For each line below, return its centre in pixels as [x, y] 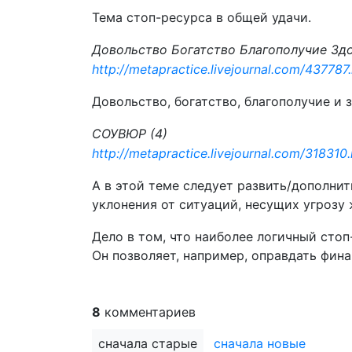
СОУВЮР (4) [130, 134]
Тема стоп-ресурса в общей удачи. [202, 17]
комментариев [148, 312]
